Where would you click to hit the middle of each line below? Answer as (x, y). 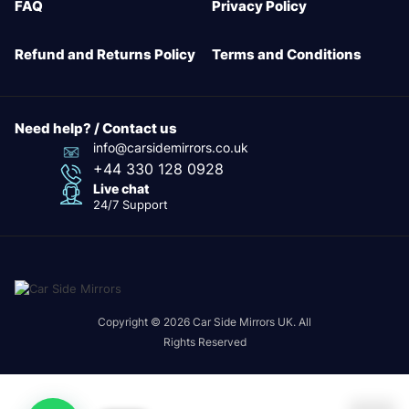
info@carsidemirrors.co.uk (170, 148)
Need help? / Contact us (96, 129)
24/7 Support (130, 205)
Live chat (121, 189)
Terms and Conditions (287, 55)
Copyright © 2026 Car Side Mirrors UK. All (204, 322)
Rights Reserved (204, 342)
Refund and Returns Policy (105, 55)
